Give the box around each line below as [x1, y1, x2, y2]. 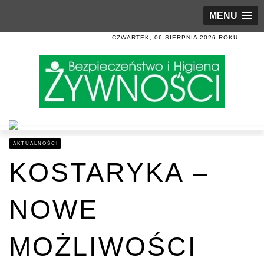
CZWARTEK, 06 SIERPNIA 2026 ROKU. [112, 34, 240, 41]
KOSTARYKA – [9, 157, 209, 187]
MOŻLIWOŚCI [9, 232, 197, 262]
